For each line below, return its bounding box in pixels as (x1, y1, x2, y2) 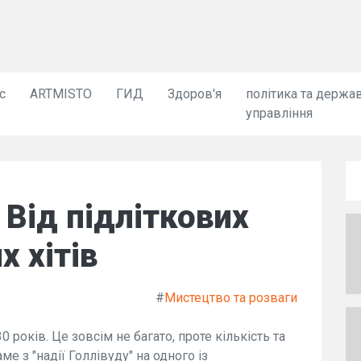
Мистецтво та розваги (164, 290, 297, 305)
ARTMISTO (30, 86, 93, 102)
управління (246, 106, 313, 121)
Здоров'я (168, 86, 222, 102)
